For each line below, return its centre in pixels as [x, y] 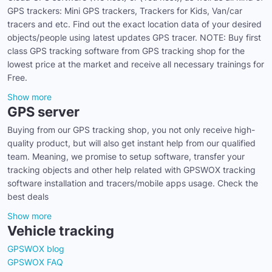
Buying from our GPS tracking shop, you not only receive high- [131, 130]
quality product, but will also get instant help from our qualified [131, 143]
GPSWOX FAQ [35, 262]
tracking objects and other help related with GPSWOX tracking [131, 170]
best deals [28, 197]
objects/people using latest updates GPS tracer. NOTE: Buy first [134, 38]
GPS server [43, 112]
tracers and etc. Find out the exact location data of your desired [134, 24]
